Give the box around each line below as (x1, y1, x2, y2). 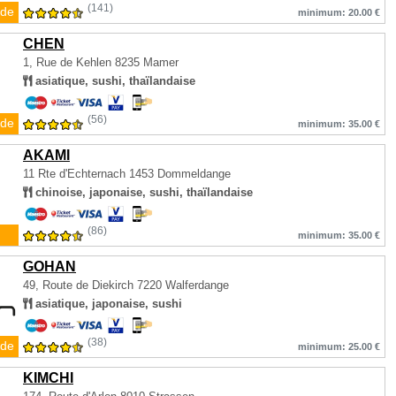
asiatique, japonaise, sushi (32, 297, 182, 310)
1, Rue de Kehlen (23, 56, 115, 69)
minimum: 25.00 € (298, 341, 380, 352)
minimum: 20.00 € (298, 7, 380, 18)
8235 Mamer (115, 56, 179, 69)
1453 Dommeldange (129, 167, 231, 180)
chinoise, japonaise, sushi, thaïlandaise (32, 186, 253, 199)
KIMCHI (23, 370, 73, 385)
